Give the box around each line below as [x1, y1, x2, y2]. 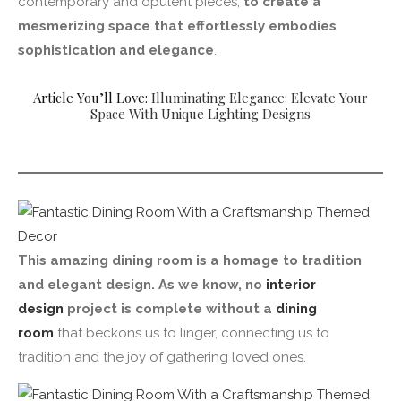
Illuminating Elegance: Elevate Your [151, 88, 368, 107]
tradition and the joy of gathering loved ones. [18, 348, 306, 365]
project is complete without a [64, 300, 276, 317]
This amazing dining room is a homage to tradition [18, 252, 362, 269]
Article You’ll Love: [33, 88, 151, 107]
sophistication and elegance [18, 41, 214, 58]
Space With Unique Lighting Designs [90, 104, 311, 123]
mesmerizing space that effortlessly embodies [18, 17, 337, 34]
